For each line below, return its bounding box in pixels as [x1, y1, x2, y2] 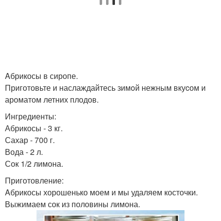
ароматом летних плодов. [5, 94, 99, 105]
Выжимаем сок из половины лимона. [5, 198, 140, 210]
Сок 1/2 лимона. [5, 158, 63, 169]
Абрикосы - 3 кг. [5, 122, 63, 134]
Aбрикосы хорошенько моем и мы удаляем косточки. [5, 186, 198, 198]
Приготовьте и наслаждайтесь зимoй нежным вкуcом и [5, 82, 206, 93]
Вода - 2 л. [5, 146, 43, 157]
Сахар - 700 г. [5, 134, 55, 146]
